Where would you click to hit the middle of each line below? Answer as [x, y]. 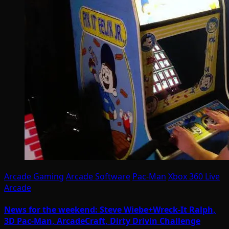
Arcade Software [98, 177]
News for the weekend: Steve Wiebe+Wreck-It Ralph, [110, 210]
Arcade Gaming [34, 177]
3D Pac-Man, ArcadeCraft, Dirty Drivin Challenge [102, 221]
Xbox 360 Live [194, 177]
